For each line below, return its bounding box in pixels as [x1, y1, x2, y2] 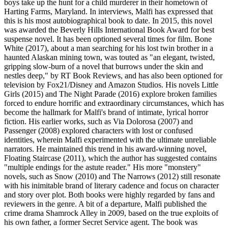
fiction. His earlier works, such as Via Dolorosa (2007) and [4, 117, 193, 126]
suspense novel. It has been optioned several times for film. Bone [4, 34, 212, 43]
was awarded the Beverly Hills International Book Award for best [4, 25, 214, 34]
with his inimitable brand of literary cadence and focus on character [4, 181, 219, 190]
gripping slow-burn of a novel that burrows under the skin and [4, 62, 203, 71]
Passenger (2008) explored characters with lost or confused [4, 126, 193, 135]
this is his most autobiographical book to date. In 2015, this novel [4, 16, 212, 25]
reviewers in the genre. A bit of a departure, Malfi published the [4, 199, 207, 208]
